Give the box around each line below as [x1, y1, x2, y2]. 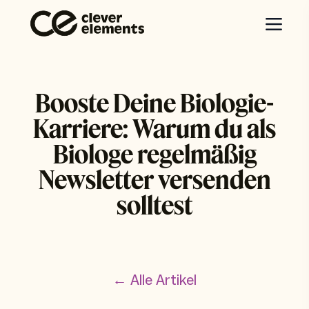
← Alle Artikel [112, 271, 197, 290]
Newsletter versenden [38, 164, 271, 194]
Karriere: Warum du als [33, 113, 276, 143]
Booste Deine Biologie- [35, 88, 274, 117]
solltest [117, 190, 192, 219]
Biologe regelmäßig [52, 139, 257, 168]
